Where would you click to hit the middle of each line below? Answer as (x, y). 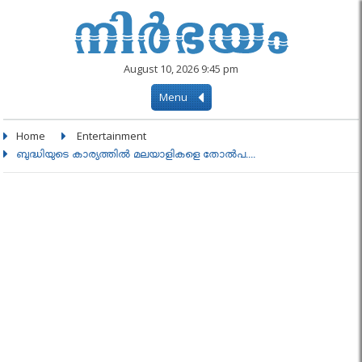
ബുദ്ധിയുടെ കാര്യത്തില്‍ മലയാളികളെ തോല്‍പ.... (136, 156)
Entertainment (112, 136)
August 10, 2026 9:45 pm (181, 69)
